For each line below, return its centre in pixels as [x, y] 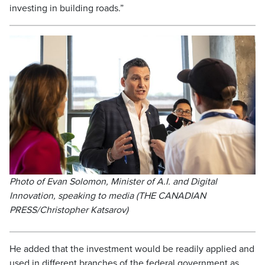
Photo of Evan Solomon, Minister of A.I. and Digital [113, 181]
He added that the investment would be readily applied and [132, 249]
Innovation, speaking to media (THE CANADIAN [108, 195]
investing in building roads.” [67, 9]
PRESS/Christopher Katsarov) [69, 210]
